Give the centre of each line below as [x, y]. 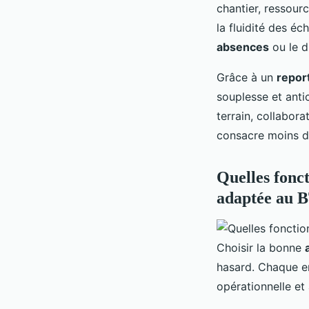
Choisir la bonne [261, 247]
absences [243, 47]
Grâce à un [247, 77]
